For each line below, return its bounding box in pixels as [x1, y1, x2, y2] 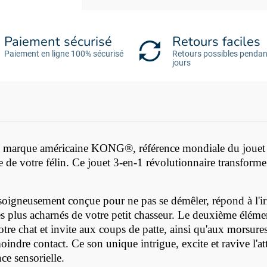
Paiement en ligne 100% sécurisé [4, 49, 123, 59]
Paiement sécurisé [4, 33, 112, 51]
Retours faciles [172, 33, 261, 51]
